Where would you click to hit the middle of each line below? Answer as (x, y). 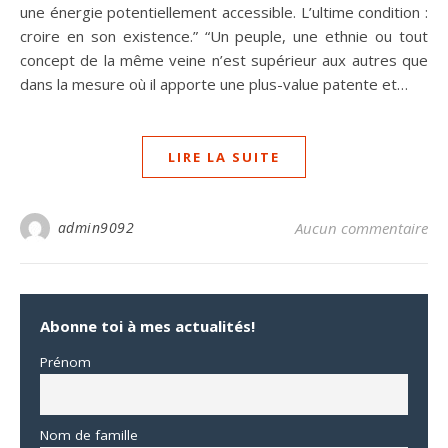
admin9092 (95, 227)
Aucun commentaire (361, 227)
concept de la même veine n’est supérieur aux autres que (224, 59)
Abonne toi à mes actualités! (147, 325)
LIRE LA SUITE (224, 156)
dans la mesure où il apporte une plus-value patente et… (214, 83)
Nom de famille (89, 434)
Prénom (65, 361)
